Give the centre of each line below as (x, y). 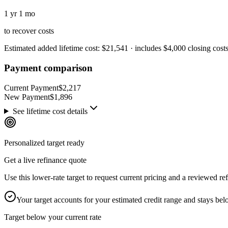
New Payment (27, 97)
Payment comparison (48, 68)
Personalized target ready (44, 142)
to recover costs (29, 31)
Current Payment (31, 88)
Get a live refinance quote (45, 160)
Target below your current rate (53, 217)
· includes (146, 48)
